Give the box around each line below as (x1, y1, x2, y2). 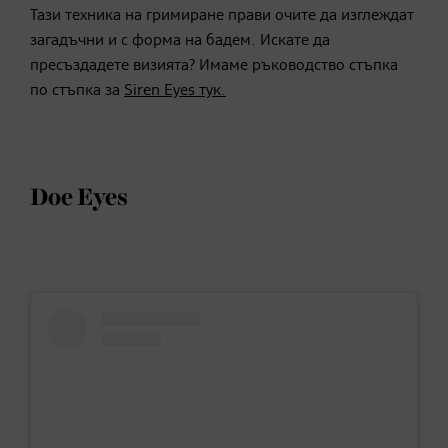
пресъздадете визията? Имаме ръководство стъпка (30, 58, 398, 75)
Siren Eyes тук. (124, 83, 226, 100)
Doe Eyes (30, 186, 128, 211)
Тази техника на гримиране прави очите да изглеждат (30, 8, 414, 25)
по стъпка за (30, 83, 124, 100)
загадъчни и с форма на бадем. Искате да (30, 33, 330, 50)
